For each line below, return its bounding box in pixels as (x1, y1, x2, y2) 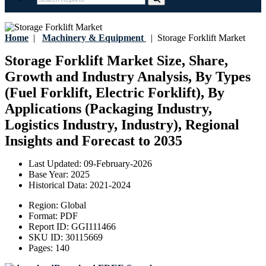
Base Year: (28, 169, 71, 180)
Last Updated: (28, 159, 84, 169)
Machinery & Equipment (42, 33, 144, 43)
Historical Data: (28, 180, 90, 191)
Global (61, 200, 86, 211)
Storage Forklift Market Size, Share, (5, 53, 228, 69)
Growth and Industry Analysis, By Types (5, 69, 251, 85)
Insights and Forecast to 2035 (5, 133, 182, 149)
